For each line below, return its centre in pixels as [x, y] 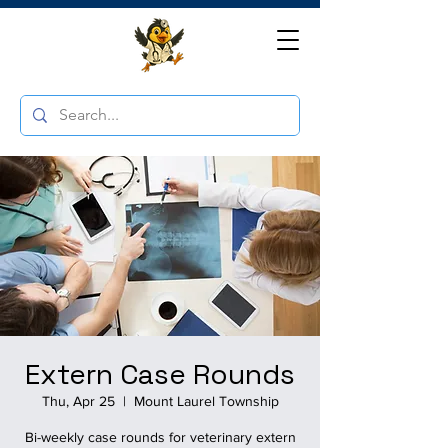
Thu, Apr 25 [78, 401]
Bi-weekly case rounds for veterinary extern [160, 437]
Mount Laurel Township [206, 401]
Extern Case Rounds [160, 374]
